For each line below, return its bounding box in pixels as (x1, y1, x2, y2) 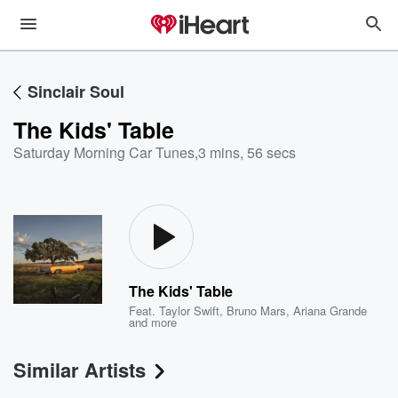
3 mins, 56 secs (198, 142, 296, 163)
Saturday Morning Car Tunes (13, 142, 195, 163)
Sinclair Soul (28, 80, 124, 103)
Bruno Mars (227, 302, 287, 319)
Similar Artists (13, 355, 146, 384)
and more (129, 314, 178, 330)
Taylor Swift (159, 302, 220, 319)
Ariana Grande (293, 302, 368, 319)
